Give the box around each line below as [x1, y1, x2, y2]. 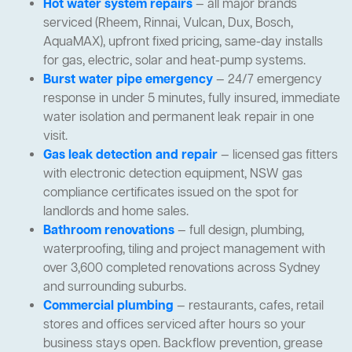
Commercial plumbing [43, 297, 174, 315]
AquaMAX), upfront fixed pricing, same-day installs [43, 33, 323, 51]
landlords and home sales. [43, 203, 189, 221]
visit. [43, 127, 68, 145]
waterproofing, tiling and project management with [43, 240, 325, 258]
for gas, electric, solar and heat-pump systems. [43, 52, 306, 70]
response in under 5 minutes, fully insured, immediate [43, 90, 340, 108]
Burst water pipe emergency [43, 71, 213, 89]
